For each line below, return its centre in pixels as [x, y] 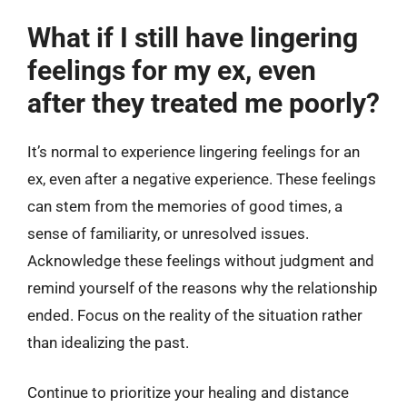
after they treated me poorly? [203, 103]
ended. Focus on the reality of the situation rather [195, 315]
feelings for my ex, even [172, 70]
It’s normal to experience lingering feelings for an [194, 151]
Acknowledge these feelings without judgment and [201, 260]
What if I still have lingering [193, 37]
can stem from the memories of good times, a [185, 206]
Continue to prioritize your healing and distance [188, 392]
